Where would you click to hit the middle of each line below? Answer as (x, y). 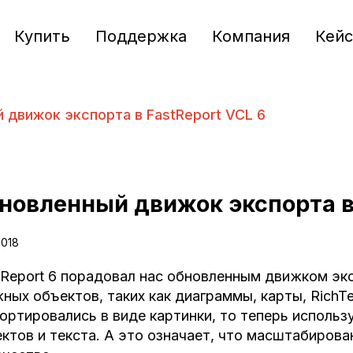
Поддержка (141, 36)
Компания (251, 36)
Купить (42, 36)
